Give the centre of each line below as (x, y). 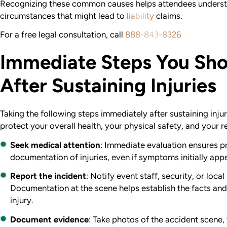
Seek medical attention (55, 145)
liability (140, 15)
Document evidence (50, 219)
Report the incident (48, 176)
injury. (22, 200)
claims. (168, 15)
